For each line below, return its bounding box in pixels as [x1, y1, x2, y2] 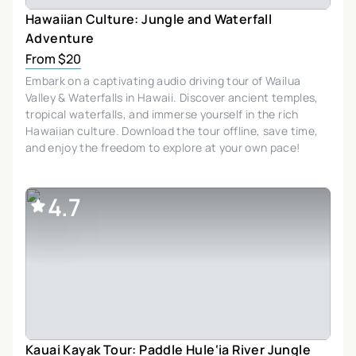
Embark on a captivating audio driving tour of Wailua [25, 72, 301, 88]
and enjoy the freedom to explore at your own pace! [25, 139, 300, 155]
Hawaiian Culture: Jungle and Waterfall [25, 10, 273, 28]
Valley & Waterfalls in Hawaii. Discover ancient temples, [25, 89, 319, 105]
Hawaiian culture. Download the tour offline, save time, [25, 122, 319, 138]
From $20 [25, 49, 81, 68]
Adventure [25, 29, 95, 47]
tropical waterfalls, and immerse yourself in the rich [25, 106, 299, 122]
